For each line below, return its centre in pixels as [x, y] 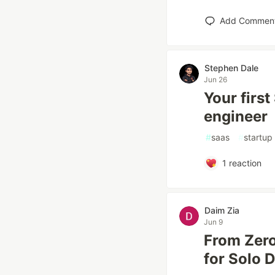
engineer [236, 116]
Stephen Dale [231, 68]
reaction [244, 163]
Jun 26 [215, 79]
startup [258, 137]
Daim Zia [222, 210]
